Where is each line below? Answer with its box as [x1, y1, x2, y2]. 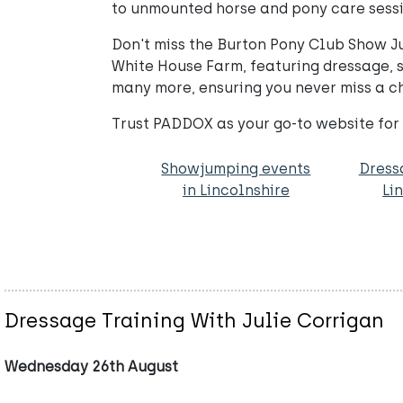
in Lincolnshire [182, 182, 290, 200]
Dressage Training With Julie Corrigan [4, 309, 384, 334]
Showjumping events [161, 160, 311, 178]
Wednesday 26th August [4, 357, 178, 375]
